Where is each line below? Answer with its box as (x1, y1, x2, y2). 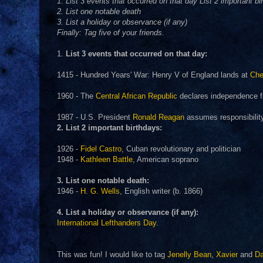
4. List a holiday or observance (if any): (57, 208, 198, 217)
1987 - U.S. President (57, 113, 133, 122)
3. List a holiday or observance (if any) (57, 18, 187, 26)
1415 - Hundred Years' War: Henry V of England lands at (57, 70, 250, 79)
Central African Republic (96, 92, 177, 100)
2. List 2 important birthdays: (57, 123, 162, 132)
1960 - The (57, 92, 96, 100)
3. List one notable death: (57, 176, 149, 185)
